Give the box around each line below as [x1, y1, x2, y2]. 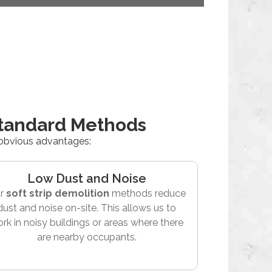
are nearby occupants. [36, 231, 137, 243]
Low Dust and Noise [27, 171, 146, 186]
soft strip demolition [6, 188, 110, 200]
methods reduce [109, 188, 186, 200]
